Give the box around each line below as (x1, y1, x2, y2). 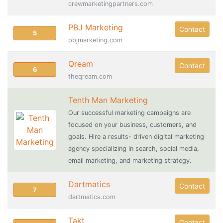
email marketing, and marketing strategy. (68, 157, 192, 164)
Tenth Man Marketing (68, 95, 148, 105)
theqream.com (68, 73, 112, 80)
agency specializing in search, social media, (68, 145, 199, 152)
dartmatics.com (68, 193, 115, 201)
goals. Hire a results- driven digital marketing (68, 133, 204, 140)
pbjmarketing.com (68, 36, 122, 44)
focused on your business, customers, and (68, 121, 197, 128)
